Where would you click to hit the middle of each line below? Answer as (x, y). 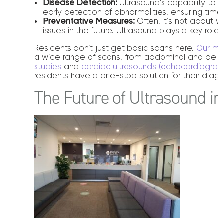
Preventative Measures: (90, 21)
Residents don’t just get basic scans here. (115, 48)
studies (48, 66)
